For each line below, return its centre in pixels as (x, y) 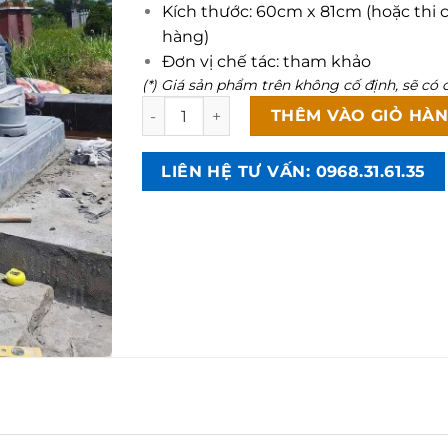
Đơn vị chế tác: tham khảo (267, 61)
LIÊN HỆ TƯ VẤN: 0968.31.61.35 (293, 172)
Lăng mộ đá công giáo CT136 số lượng (279, 106)
